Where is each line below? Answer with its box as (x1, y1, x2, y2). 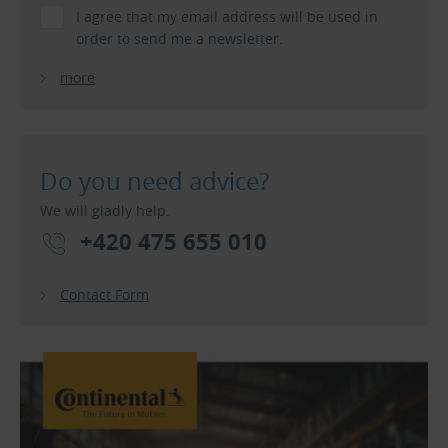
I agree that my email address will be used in (76, 7, 378, 27)
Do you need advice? (40, 165, 269, 198)
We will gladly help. (40, 201, 170, 221)
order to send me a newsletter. (76, 29, 283, 49)
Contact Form (60, 285, 149, 305)
